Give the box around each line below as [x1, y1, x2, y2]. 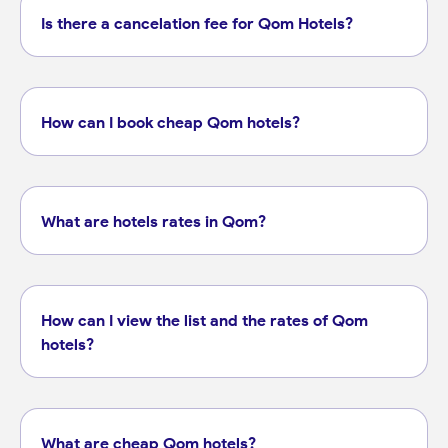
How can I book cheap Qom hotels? [40, 113, 300, 132]
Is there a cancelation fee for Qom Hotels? [40, 14, 353, 33]
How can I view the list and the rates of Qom [40, 311, 368, 330]
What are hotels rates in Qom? [40, 212, 266, 231]
